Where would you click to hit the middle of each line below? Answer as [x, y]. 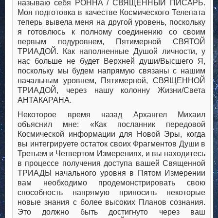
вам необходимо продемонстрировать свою [111, 183]
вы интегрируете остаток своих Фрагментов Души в [111, 144]
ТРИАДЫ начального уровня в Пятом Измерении [111, 173]
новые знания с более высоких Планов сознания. [111, 202]
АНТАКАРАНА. [45, 100]
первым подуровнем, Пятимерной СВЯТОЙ [111, 42]
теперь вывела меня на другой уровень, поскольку [111, 22]
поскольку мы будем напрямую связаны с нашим [111, 71]
